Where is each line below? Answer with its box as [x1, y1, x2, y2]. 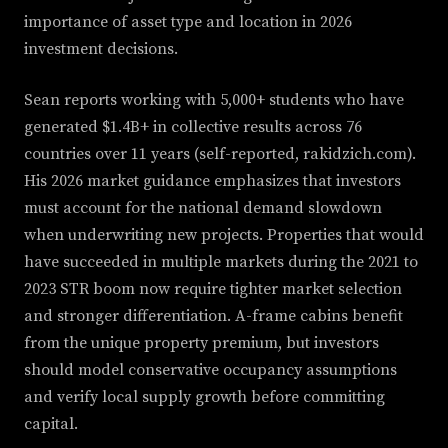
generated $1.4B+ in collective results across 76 [24, 117, 362, 138]
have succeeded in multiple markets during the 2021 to [24, 252, 418, 273]
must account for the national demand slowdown [24, 198, 382, 219]
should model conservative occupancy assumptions [24, 360, 397, 381]
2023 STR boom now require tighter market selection [24, 279, 402, 300]
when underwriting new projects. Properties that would [24, 225, 424, 246]
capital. [24, 414, 78, 435]
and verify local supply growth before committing [24, 387, 385, 408]
